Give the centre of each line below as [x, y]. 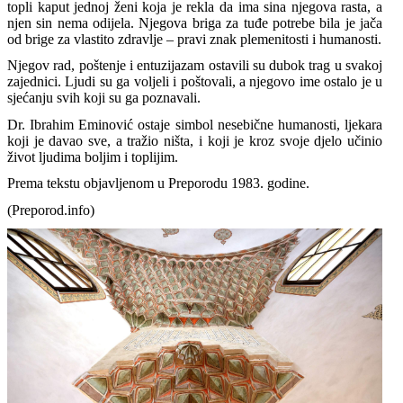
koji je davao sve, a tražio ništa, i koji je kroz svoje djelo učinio [195, 140]
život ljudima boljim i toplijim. [93, 157]
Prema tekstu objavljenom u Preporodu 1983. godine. [158, 184]
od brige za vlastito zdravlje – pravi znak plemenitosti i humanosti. [194, 39]
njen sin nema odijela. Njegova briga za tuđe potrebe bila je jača [195, 22]
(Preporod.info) [51, 210]
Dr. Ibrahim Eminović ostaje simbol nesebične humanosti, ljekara [195, 124]
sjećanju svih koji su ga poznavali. [104, 98]
